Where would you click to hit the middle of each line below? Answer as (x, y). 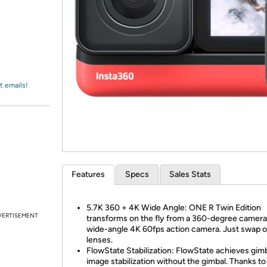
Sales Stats (190, 174)
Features (88, 174)
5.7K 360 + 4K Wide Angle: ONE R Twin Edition (174, 208)
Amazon (38, 20)
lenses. (100, 240)
